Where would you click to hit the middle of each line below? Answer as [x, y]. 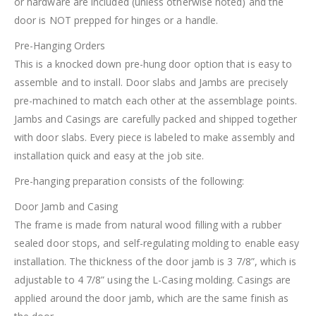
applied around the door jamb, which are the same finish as [152, 298]
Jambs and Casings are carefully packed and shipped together [156, 119]
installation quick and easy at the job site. [109, 156]
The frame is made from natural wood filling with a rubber [148, 225]
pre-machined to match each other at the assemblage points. [156, 101]
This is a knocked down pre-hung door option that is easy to [153, 64]
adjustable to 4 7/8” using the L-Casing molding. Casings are [153, 280]
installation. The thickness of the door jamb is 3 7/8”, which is [156, 262]
